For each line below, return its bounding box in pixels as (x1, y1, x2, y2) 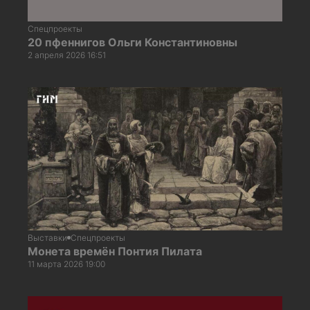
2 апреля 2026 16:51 (28, 49, 106, 60)
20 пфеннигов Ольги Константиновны (28, 35, 237, 49)
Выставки (28, 232, 67, 243)
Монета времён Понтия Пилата (28, 244, 202, 258)
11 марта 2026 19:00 (28, 258, 105, 269)
